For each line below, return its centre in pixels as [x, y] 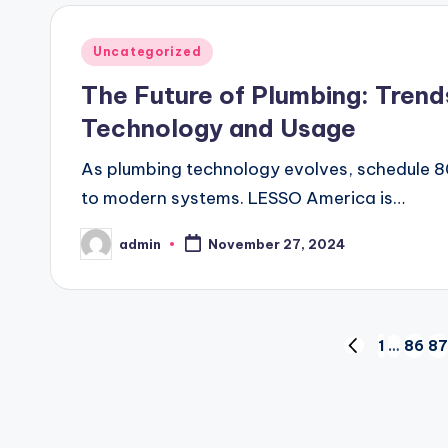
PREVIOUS [380, 355]
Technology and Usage [218, 128]
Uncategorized [147, 51]
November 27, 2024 [276, 244]
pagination [148, 404]
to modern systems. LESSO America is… [243, 198]
